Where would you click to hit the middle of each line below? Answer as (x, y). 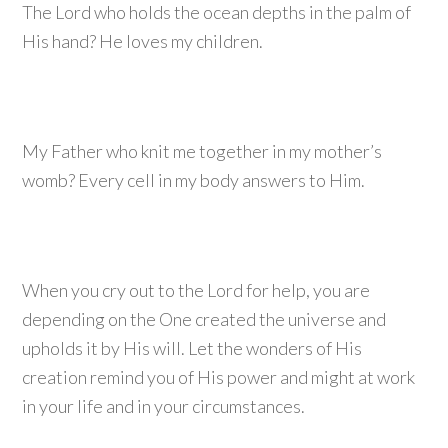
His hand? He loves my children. (143, 41)
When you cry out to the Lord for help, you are (196, 290)
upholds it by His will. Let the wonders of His (192, 348)
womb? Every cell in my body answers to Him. (194, 180)
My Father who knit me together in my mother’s (202, 151)
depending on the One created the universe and (204, 319)
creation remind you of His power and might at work (219, 377)
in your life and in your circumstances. (164, 406)
